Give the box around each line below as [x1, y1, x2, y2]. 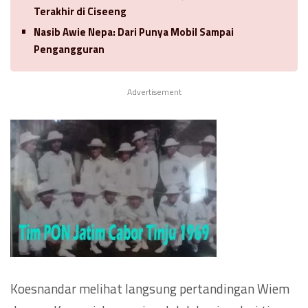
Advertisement [126, 85, 181, 98]
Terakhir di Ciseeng [34, 3, 126, 19]
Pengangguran [34, 41, 104, 57]
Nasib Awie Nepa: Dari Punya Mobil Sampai [34, 23, 234, 40]
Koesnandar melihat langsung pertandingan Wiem [10, 278, 289, 298]
